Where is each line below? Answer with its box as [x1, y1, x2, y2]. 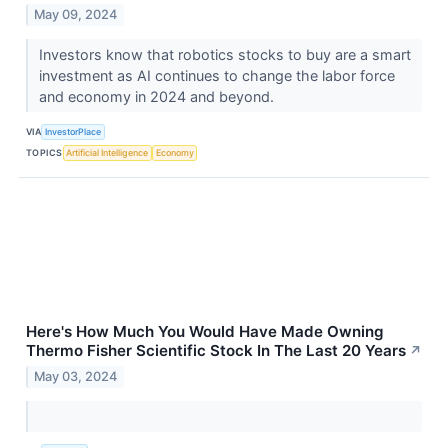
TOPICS [26, 147, 63, 159]
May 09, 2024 [34, 6, 118, 22]
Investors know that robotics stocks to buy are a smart [38, 45, 411, 63]
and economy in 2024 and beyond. [38, 87, 278, 105]
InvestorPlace [45, 126, 102, 138]
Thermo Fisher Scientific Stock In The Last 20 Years [26, 340, 406, 360]
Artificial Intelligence [66, 147, 149, 159]
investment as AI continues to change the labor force [38, 66, 395, 84]
